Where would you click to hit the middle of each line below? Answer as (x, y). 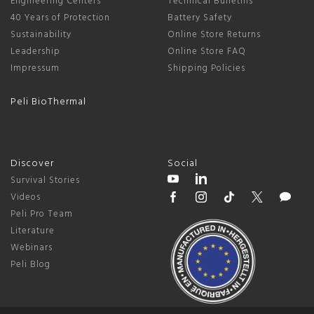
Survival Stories (45, 181)
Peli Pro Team (42, 214)
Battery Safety (200, 18)
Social (183, 164)
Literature (33, 231)
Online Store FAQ (207, 52)
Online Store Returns (214, 35)
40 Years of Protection (60, 18)
